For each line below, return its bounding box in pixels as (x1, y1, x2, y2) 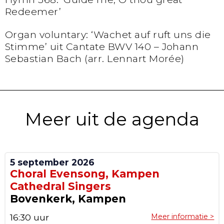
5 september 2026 (9, 157, 94, 168)
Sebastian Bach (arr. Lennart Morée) (5, 52, 184, 64)
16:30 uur (9, 212, 49, 223)
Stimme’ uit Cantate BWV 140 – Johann (5, 40, 199, 52)
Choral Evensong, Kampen (9, 167, 159, 180)
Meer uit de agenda (24, 108, 199, 130)
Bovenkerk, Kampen (9, 192, 126, 205)
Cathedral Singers (9, 180, 111, 193)
